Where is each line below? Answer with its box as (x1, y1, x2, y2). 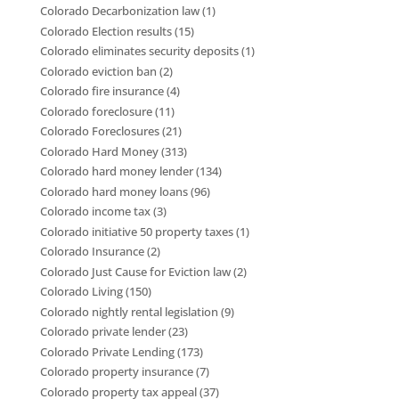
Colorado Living (39, 283, 123, 300)
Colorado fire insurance (39, 83, 164, 100)
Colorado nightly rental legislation (39, 303, 218, 320)
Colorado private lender (39, 323, 166, 340)
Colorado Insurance (39, 243, 144, 260)
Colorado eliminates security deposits (39, 43, 239, 60)
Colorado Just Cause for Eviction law (39, 263, 231, 280)
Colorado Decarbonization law (39, 3, 199, 20)
